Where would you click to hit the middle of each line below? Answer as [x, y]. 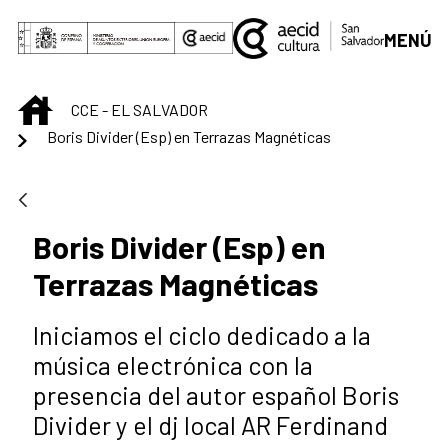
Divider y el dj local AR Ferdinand [210, 425]
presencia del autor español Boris [216, 395]
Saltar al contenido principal [115, 21]
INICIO [72, 105]
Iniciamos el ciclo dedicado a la [202, 335]
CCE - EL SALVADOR [139, 109]
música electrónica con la [173, 365]
